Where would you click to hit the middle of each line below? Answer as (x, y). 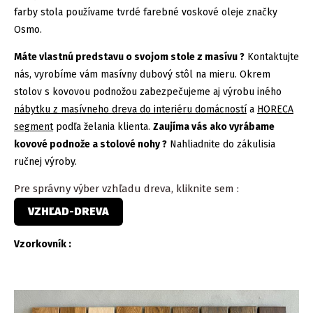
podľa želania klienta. (103, 126)
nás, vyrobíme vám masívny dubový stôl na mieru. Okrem (142, 74)
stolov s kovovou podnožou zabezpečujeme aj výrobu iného (148, 92)
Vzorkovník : (43, 244)
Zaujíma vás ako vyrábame (214, 126)
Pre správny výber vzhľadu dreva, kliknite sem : (128, 188)
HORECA (275, 109)
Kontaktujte (272, 57)
